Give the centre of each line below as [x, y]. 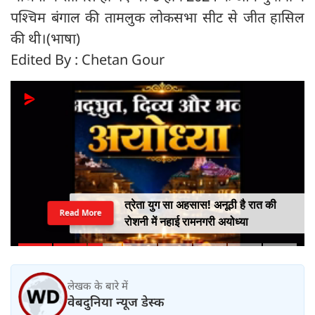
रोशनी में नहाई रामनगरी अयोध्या [186, 222]
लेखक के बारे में [98, 285]
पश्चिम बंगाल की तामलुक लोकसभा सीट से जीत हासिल [157, 18]
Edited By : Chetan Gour [88, 60]
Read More [80, 213]
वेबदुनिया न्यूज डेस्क [116, 301]
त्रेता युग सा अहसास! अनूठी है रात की [200, 205]
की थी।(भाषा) [45, 39]
